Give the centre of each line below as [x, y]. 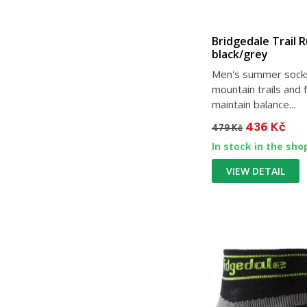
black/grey [240, 54]
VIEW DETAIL [255, 171]
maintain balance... [253, 105]
